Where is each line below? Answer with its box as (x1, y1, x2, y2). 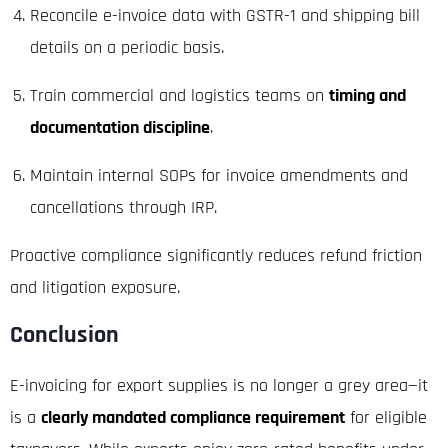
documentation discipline (30, 115, 210, 139)
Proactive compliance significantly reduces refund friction (10, 243, 422, 267)
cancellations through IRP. (30, 195, 217, 219)
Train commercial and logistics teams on (30, 83, 329, 107)
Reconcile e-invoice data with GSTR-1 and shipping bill (30, 3, 420, 27)
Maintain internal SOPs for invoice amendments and (30, 163, 408, 187)
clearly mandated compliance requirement (41, 405, 345, 429)
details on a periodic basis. (30, 35, 224, 59)
